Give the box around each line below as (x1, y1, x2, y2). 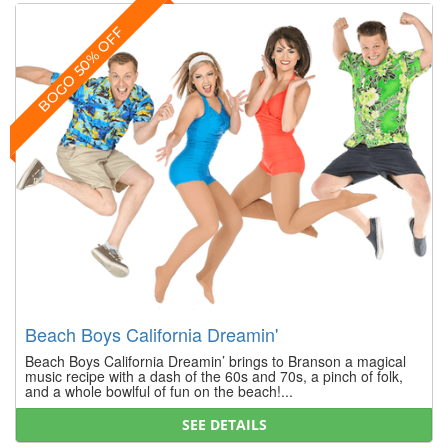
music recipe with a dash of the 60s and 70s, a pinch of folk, (25, 365, 403, 386)
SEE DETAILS (181, 414, 267, 434)
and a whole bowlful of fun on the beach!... (25, 380, 293, 401)
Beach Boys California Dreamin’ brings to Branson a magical (25, 350, 406, 371)
